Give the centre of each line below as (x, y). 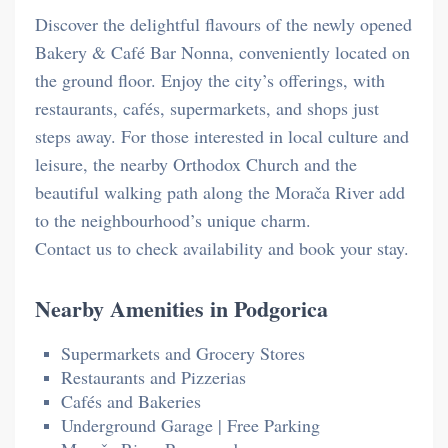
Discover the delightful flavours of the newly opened (223, 23)
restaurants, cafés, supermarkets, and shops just (207, 107)
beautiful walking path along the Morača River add (220, 191)
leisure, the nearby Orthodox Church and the (196, 163)
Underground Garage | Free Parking (190, 424)
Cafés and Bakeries (131, 400)
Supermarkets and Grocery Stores (183, 352)
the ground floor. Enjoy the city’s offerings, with (210, 79)
